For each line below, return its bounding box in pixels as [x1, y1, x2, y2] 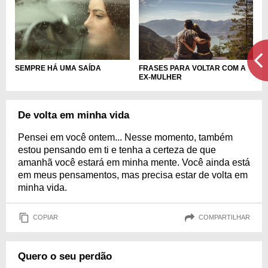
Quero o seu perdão [18, 250, 112, 262]
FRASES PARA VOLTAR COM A [138, 63, 246, 72]
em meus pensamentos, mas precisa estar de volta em [18, 169, 248, 180]
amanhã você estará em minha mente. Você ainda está [18, 157, 250, 167]
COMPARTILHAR [199, 214, 250, 221]
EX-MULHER [138, 72, 182, 81]
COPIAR [33, 214, 58, 221]
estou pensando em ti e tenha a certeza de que [18, 144, 216, 155]
